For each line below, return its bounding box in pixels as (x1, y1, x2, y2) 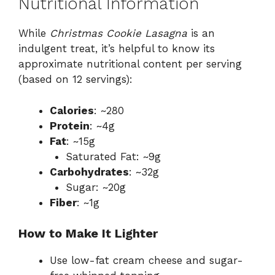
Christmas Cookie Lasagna (50, 27, 187, 40)
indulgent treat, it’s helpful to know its (18, 42, 215, 55)
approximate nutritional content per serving (18, 58, 242, 71)
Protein (50, 119, 90, 132)
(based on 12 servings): (18, 73, 133, 86)
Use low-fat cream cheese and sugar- (50, 254, 243, 267)
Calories (50, 104, 94, 117)
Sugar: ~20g (65, 180, 126, 193)
